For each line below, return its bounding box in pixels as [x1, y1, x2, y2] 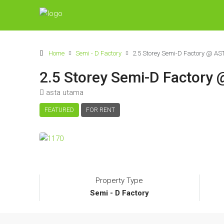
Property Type [95, 176, 143, 185]
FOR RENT [86, 106, 115, 113]
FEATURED [44, 106, 74, 113]
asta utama [46, 88, 83, 97]
